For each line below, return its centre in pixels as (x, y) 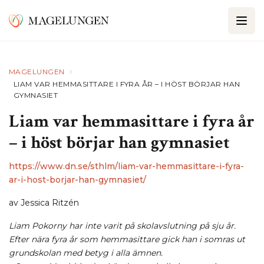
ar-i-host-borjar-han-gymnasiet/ (79, 180)
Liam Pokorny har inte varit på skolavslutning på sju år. (122, 226)
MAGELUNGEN (37, 72)
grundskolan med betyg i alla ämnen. (86, 253)
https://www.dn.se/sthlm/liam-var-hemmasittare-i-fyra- (126, 166)
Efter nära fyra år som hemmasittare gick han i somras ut (127, 239)
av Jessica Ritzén (44, 203)
